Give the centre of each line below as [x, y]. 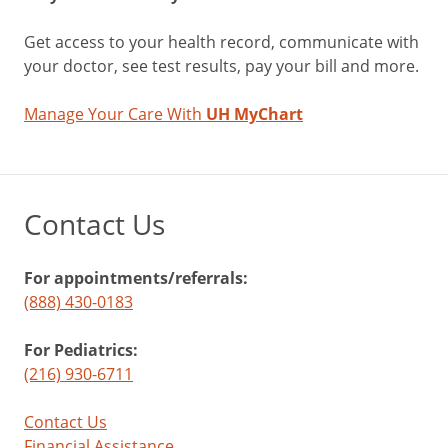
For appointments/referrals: [136, 278]
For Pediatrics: [81, 350]
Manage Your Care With [115, 113]
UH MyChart [254, 114]
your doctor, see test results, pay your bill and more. [221, 65]
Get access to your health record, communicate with [221, 41]
